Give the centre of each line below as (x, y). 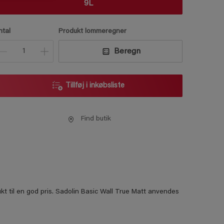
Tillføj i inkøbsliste (95, 86)
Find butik (96, 119)
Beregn (127, 51)
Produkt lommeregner (93, 31)
